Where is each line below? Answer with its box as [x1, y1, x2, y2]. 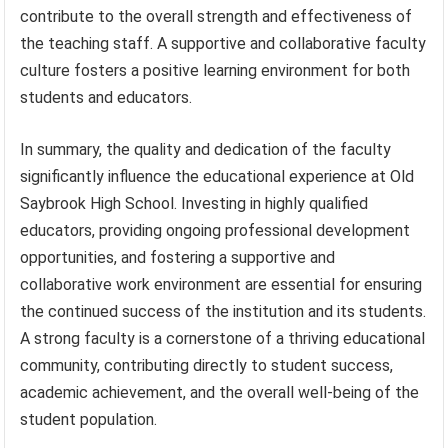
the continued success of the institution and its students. [20, 302, 427, 322]
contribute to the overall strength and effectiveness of [20, 7, 413, 27]
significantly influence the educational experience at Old [20, 167, 415, 187]
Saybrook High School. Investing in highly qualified [20, 194, 369, 214]
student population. [20, 410, 158, 430]
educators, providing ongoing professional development [20, 221, 411, 241]
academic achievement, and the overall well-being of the [20, 383, 420, 403]
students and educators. [20, 88, 193, 108]
